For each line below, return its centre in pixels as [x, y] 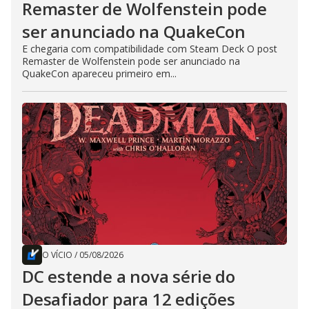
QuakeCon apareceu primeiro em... [99, 73]
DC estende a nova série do [129, 276]
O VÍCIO [57, 255]
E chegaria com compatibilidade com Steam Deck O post [150, 49]
